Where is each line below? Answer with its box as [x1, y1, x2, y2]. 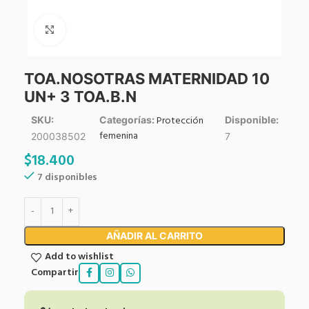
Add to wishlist [44, 249, 114, 266]
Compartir [31, 265, 79, 281]
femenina [99, 128, 139, 144]
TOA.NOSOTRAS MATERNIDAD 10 [24, 69, 270, 88]
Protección [157, 112, 204, 129]
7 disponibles [37, 169, 97, 186]
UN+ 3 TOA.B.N [24, 87, 137, 106]
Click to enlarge [65, 23, 129, 37]
